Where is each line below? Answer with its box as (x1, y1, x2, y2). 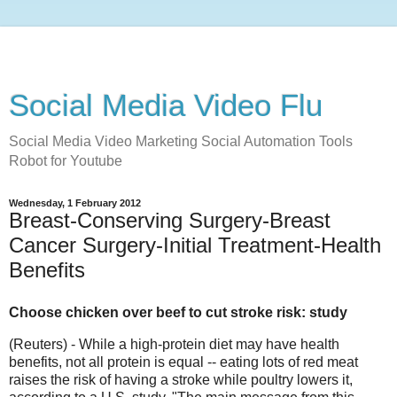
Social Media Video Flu (9, 89, 323, 122)
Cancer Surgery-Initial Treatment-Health (9, 233, 381, 257)
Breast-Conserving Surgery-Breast (9, 208, 331, 232)
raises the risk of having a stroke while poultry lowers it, (9, 371, 353, 387)
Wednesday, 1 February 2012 (9, 198, 141, 208)
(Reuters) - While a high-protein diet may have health (9, 336, 339, 352)
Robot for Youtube (9, 153, 122, 168)
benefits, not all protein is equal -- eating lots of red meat (9, 354, 358, 370)
